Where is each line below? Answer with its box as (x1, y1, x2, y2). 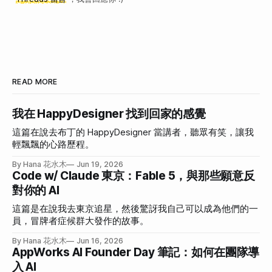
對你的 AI (12, 183, 59, 197)
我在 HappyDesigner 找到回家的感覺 (12, 106, 206, 121)
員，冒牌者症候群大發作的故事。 (12, 215, 149, 226)
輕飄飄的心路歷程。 (12, 138, 94, 150)
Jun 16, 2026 (76, 236, 123, 245)
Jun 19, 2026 (76, 159, 123, 169)
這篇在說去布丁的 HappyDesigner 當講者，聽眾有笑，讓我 (12, 126, 254, 138)
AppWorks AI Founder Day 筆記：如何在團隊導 (12, 245, 260, 259)
